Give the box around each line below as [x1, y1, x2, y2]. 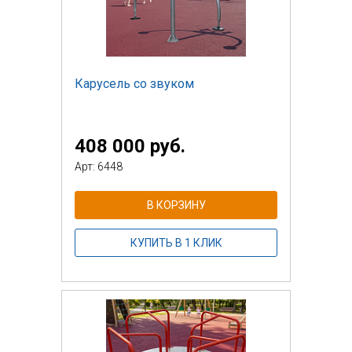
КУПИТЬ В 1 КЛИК [130, 236, 222, 249]
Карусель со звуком [75, 75, 194, 91]
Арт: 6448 [75, 159, 123, 173]
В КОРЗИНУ [146, 198, 206, 211]
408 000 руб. [75, 134, 185, 157]
